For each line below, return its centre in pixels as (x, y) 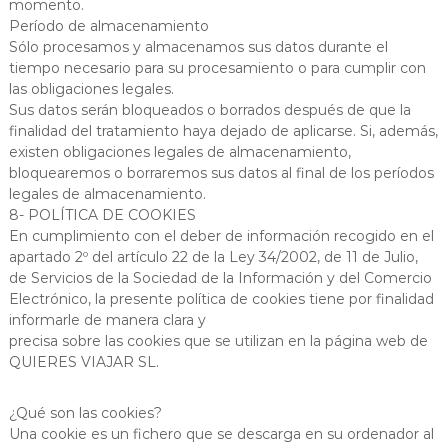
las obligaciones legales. (91, 88)
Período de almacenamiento (108, 25)
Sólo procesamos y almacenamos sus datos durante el (198, 46)
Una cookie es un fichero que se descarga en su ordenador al (221, 433)
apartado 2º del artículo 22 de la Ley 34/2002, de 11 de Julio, (213, 256)
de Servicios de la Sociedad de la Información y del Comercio (220, 277)
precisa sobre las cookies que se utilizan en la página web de (218, 340)
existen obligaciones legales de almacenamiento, (179, 151)
